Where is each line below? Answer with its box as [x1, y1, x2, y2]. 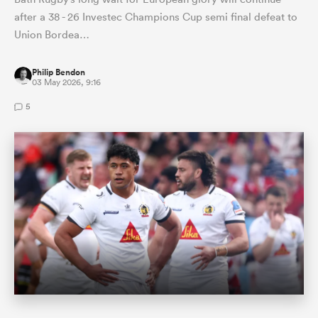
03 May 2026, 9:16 [32, 75, 101, 88]
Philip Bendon [32, 65, 85, 79]
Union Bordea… [14, 27, 89, 41]
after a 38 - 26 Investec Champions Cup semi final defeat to [14, 9, 297, 23]
